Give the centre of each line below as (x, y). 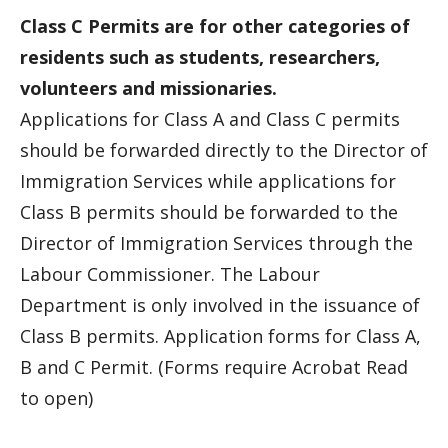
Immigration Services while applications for (208, 181)
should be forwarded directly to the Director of (224, 150)
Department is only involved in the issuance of (220, 305)
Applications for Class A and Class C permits (210, 119)
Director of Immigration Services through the (216, 243)
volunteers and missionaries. (148, 88)
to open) (56, 398)
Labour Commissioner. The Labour (170, 274)
